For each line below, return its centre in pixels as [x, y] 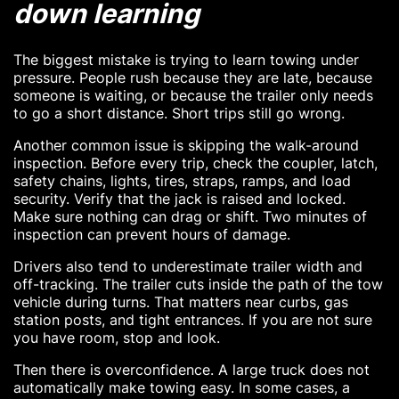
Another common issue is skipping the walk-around [186, 145]
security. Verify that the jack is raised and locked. [179, 198]
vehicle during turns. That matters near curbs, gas [181, 301]
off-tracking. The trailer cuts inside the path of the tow [198, 284]
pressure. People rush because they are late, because [193, 77]
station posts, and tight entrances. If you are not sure [193, 319]
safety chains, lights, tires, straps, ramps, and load [182, 180]
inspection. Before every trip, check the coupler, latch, [195, 163]
